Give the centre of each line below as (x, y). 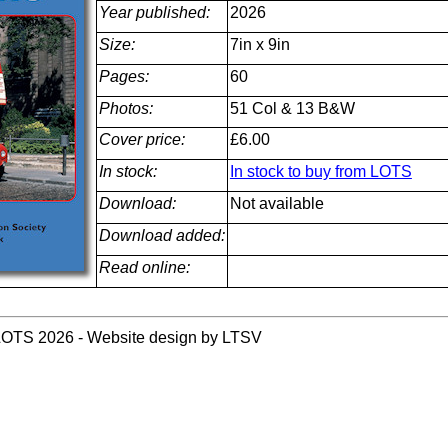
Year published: (154, 12)
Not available (276, 203)
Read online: (144, 267)
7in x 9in (259, 44)
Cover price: (141, 139)
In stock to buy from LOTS (320, 171)
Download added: (161, 235)
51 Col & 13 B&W (292, 108)
